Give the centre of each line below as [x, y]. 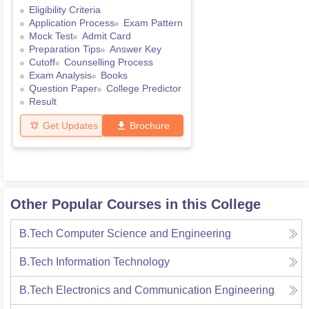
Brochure [150, 125]
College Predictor [144, 89]
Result [43, 102]
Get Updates [70, 125]
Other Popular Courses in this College [136, 205]
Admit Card [107, 36]
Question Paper [63, 89]
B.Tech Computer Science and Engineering [125, 234]
